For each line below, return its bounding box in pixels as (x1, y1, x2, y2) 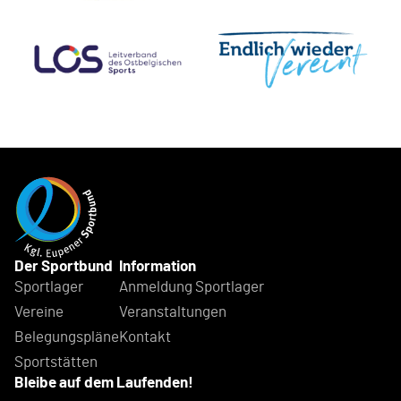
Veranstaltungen (119, 303, 226, 320)
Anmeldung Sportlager (119, 278, 264, 294)
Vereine (14, 303, 64, 320)
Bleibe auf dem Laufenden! (14, 374, 193, 390)
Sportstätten (14, 354, 98, 370)
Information (119, 258, 196, 274)
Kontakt (119, 328, 171, 345)
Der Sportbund (14, 258, 113, 274)
